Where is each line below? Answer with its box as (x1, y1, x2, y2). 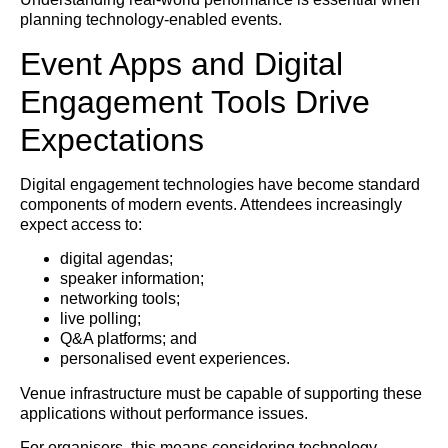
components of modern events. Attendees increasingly (20, 195, 402, 213)
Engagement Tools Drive (20, 83, 370, 120)
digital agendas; (60, 250, 173, 268)
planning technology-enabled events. (20, 11, 282, 29)
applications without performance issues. (20, 404, 308, 422)
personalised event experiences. (60, 350, 290, 368)
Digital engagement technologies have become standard (20, 175, 420, 193)
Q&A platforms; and (60, 330, 197, 348)
